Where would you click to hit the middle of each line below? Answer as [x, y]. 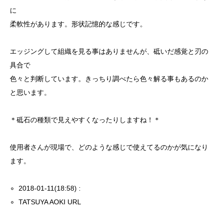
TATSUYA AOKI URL [50, 202]
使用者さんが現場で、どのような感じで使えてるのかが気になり [109, 147]
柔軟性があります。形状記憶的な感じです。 [78, 24]
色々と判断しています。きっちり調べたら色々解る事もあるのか [109, 78]
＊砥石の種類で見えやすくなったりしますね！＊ [85, 120]
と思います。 [30, 92]
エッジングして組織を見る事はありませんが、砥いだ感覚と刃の [109, 51]
